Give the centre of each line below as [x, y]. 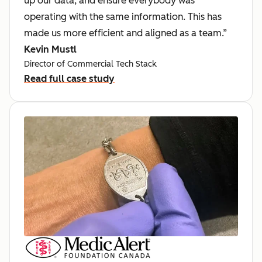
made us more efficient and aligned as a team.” [125, 33]
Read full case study [69, 78]
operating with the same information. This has [123, 16]
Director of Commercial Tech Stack [90, 64]
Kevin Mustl [50, 49]
